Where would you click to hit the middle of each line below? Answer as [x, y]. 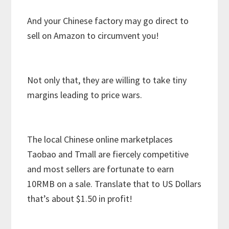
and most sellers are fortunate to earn [101, 169]
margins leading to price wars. [85, 95]
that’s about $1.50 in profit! [80, 199]
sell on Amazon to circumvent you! [93, 36]
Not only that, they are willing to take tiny [107, 80]
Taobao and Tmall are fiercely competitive [108, 154]
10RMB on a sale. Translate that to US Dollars [114, 184]
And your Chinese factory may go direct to [108, 21]
